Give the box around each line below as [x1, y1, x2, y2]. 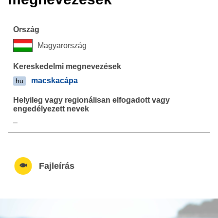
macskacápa [31, 76, 78, 85]
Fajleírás [38, 161, 74, 171]
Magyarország [37, 41, 87, 50]
